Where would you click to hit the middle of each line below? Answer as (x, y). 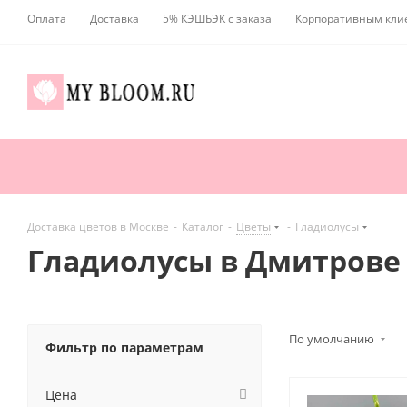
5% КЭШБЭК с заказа (217, 19)
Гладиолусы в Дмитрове (214, 261)
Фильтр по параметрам (124, 348)
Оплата (47, 19)
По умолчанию (333, 339)
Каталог (203, 227)
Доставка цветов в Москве (98, 227)
